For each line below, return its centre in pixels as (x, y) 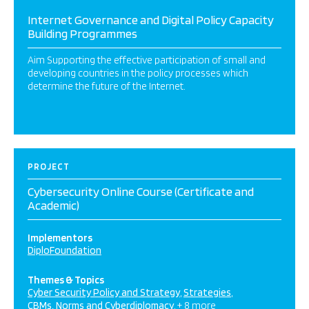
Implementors (60, 238)
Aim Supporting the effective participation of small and (147, 60)
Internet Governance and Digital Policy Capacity (151, 20)
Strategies (207, 292)
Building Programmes (82, 33)
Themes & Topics (66, 280)
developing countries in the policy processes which (138, 73)
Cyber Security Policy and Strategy (104, 292)
